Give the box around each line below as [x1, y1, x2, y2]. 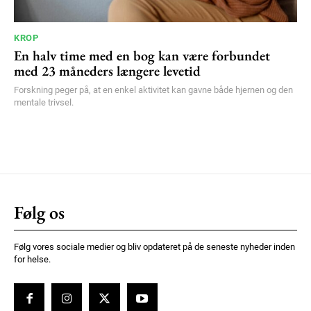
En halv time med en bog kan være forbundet [14, 46, 270, 65]
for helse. [14, 253, 51, 264]
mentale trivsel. [14, 96, 74, 108]
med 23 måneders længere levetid [14, 61, 201, 80]
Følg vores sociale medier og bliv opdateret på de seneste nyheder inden [14, 241, 295, 252]
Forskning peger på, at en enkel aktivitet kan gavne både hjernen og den [14, 84, 293, 95]
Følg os [14, 200, 65, 224]
